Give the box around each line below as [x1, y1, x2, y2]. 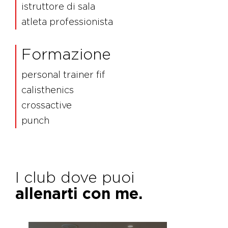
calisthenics [21, 84, 74, 95]
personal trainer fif [21, 69, 105, 80]
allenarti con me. [15, 184, 142, 203]
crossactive [21, 99, 72, 110]
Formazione [21, 44, 111, 63]
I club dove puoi [15, 167, 134, 186]
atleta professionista [21, 16, 113, 27]
